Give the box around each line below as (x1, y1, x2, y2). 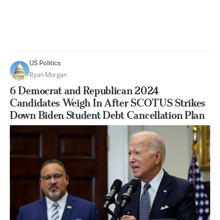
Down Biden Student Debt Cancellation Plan (10, 109, 205, 121)
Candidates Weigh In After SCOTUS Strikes (10, 97, 206, 109)
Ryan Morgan (29, 72, 67, 79)
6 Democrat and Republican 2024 (10, 84, 159, 97)
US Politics (29, 60, 61, 67)
